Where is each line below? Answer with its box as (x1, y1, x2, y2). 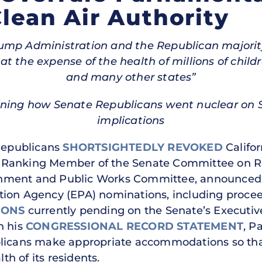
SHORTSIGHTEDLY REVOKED (63, 141, 223, 154)
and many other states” (66, 70, 196, 84)
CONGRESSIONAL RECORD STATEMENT (26, 220, 244, 233)
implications (97, 113, 165, 127)
